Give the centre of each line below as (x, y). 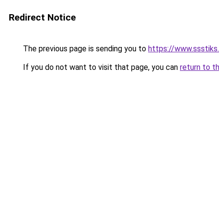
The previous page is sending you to (85, 49)
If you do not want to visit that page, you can (100, 67)
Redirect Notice (42, 17)
